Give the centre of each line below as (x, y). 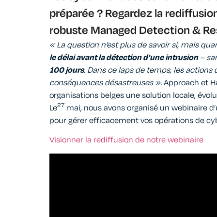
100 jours (67, 70)
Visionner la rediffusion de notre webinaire (126, 140)
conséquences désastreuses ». (107, 83)
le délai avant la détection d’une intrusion (124, 57)
